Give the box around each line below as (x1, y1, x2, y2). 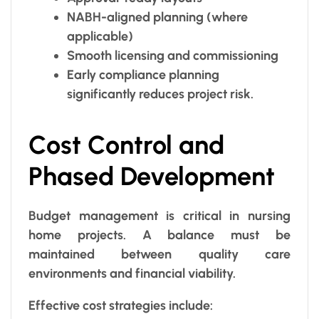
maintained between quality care (28, 246, 291, 262)
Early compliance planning (67, 67, 219, 83)
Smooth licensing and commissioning (67, 48, 278, 64)
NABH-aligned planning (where (67, 9, 248, 26)
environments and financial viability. (28, 265, 236, 281)
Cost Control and (28, 130, 224, 161)
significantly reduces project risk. (67, 86, 253, 103)
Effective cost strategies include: (28, 297, 213, 313)
